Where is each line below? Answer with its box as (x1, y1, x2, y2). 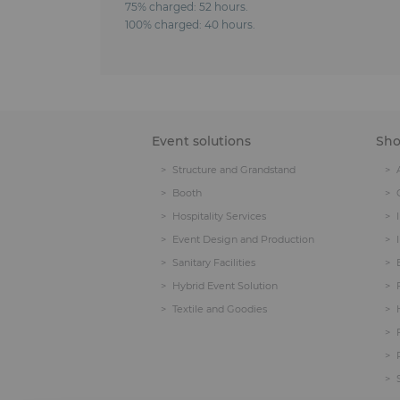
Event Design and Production (172, 233, 314, 246)
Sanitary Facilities (172, 256, 255, 269)
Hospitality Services (172, 210, 266, 222)
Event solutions (152, 133, 251, 149)
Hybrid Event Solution (172, 279, 278, 292)
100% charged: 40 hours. (124, 18, 255, 31)
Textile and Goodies (172, 303, 267, 315)
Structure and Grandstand (172, 163, 296, 176)
